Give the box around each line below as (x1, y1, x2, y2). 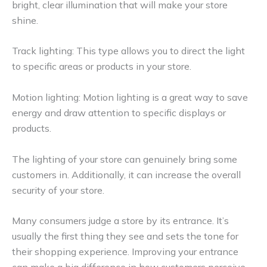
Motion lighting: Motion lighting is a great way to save (12, 91, 248, 104)
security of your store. (12, 184, 104, 196)
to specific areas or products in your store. (12, 60, 191, 73)
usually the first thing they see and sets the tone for (12, 230, 238, 243)
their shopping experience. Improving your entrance (12, 246, 238, 258)
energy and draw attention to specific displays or (12, 107, 226, 119)
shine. (12, 14, 38, 26)
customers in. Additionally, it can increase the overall (12, 168, 241, 181)
